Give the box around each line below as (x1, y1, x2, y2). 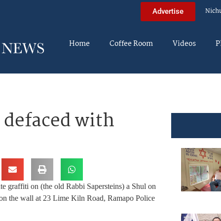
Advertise (152, 6, 184, 16)
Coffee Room (110, 38, 153, 50)
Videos (173, 38, 196, 50)
